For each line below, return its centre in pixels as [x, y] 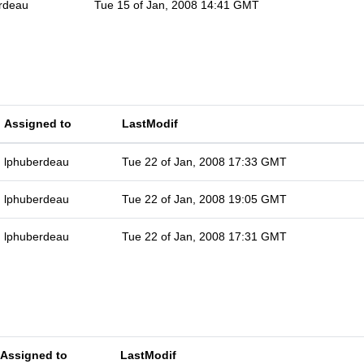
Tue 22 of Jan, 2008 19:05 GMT [204, 199]
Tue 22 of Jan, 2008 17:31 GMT [204, 236]
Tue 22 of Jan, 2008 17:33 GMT [204, 162]
